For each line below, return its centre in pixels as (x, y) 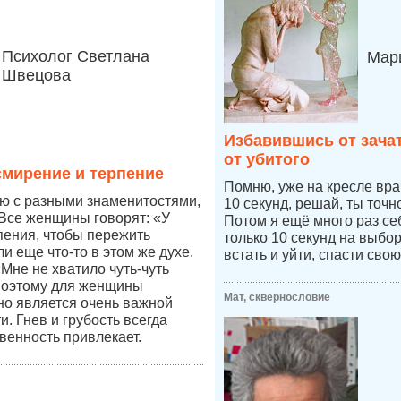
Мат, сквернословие (277, 297)
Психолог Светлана (76, 56)
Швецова (36, 75)
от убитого (267, 159)
